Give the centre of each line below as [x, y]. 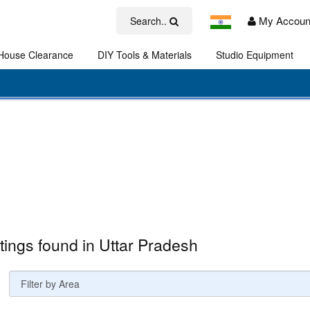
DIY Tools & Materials [144, 55]
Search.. [150, 21]
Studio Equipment [254, 55]
